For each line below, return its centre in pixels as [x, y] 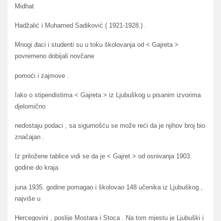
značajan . [30, 137]
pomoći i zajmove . [42, 75]
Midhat [24, 6]
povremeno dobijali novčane [55, 56]
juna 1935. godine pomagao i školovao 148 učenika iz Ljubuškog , [109, 187]
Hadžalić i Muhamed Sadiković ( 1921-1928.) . [81, 26]
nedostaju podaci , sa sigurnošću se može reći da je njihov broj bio [110, 126]
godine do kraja [37, 168]
